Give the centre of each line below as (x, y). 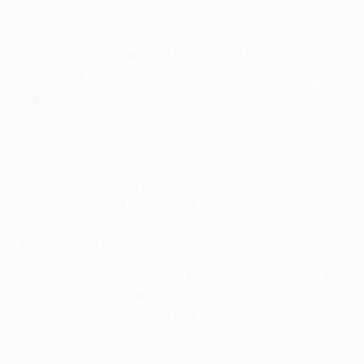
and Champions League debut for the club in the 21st (175, 295)
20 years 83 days (68, 132)
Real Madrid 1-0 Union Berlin (102, 152)
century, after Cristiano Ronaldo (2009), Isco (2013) (173, 314)
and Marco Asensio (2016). (98, 334)
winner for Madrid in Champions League (171, 77)
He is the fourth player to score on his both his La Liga (176, 275)
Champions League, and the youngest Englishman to (175, 223)
